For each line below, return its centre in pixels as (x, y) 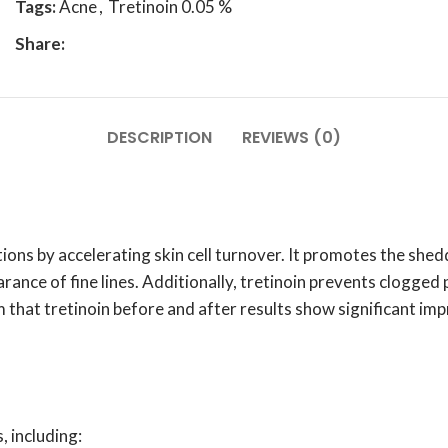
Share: (40, 43)
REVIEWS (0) (291, 137)
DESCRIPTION (159, 137)
